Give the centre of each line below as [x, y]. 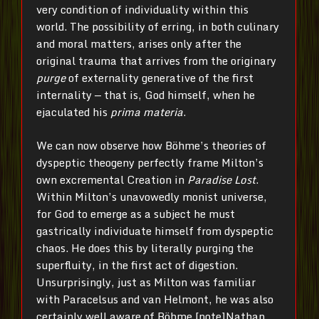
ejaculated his [73, 112]
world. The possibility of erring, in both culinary [158, 27]
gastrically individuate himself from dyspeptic [155, 230]
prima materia [147, 112]
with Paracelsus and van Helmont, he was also [155, 299]
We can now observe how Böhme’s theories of [151, 145]
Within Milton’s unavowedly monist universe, [152, 196]
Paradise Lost [221, 179]
